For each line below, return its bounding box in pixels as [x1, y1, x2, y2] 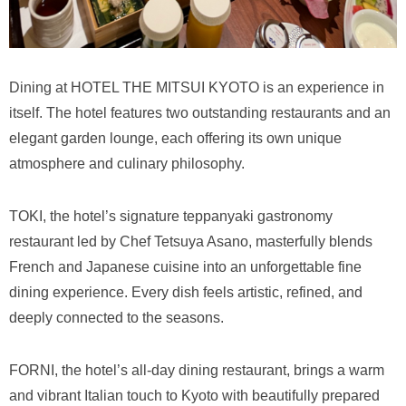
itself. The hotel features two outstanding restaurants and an [9, 105, 391, 121]
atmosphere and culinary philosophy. [9, 156, 245, 172]
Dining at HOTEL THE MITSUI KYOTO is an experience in [9, 80, 384, 96]
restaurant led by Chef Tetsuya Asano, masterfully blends [9, 234, 372, 250]
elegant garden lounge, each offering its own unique [9, 130, 342, 147]
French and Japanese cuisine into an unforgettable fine [9, 259, 362, 275]
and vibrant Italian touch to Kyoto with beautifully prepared [9, 388, 380, 404]
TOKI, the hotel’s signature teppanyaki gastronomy [9, 208, 333, 225]
